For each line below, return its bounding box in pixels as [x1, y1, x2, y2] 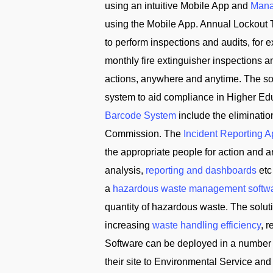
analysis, [105, 165, 146, 175]
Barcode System [105, 110, 176, 121]
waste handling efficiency [152, 220, 261, 230]
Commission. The [105, 129, 183, 139]
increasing [105, 220, 152, 230]
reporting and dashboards [146, 165, 257, 175]
